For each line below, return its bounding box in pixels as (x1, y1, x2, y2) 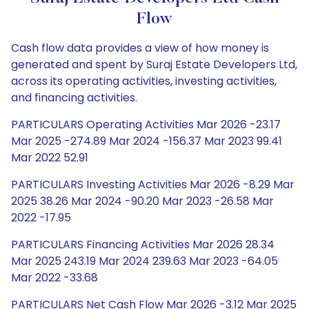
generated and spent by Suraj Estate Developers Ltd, (11, 57, 297, 72)
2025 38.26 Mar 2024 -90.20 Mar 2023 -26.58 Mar (11, 193, 274, 209)
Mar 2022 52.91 (11, 150, 88, 166)
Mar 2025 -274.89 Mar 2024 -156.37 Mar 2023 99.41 (11, 133, 282, 149)
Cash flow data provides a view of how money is (11, 40, 269, 56)
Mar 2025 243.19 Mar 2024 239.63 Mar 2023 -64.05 (11, 253, 278, 269)
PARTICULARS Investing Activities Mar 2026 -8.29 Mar (11, 177, 295, 192)
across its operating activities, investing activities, (11, 73, 277, 89)
